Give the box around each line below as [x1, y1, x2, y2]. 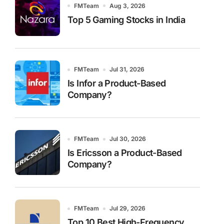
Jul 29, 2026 [109, 204, 145, 212]
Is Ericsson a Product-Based [67, 147, 182, 158]
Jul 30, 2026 [109, 135, 146, 142]
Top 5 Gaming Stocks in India [67, 14, 185, 25]
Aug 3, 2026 [109, 1, 145, 9]
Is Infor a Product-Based [67, 78, 166, 88]
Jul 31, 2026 [109, 65, 144, 73]
